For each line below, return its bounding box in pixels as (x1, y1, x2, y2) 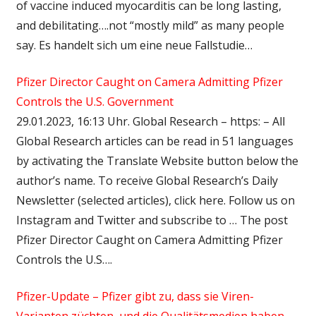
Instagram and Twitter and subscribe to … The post (16, 212, 288, 228)
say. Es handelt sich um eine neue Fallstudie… (16, 37, 253, 53)
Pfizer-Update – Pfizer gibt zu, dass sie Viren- (16, 288, 254, 304)
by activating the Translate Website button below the (16, 152, 298, 169)
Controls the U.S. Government (16, 93, 174, 109)
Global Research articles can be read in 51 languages (16, 133, 293, 149)
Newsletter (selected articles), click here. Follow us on (16, 192, 295, 208)
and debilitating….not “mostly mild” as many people (16, 17, 284, 33)
